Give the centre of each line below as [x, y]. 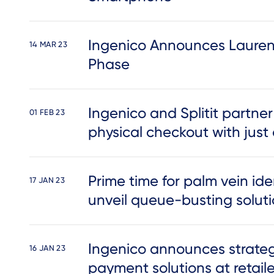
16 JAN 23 [47, 248]
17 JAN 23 [47, 180]
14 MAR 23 [48, 44]
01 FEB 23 [47, 112]
